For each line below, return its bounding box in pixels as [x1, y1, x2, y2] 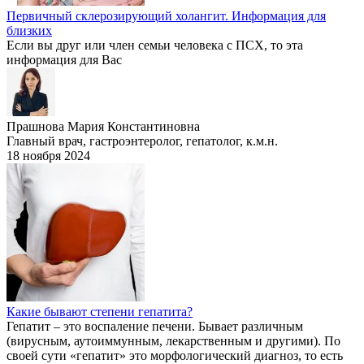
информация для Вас [6, 53, 122, 67]
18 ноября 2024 [6, 149, 90, 163]
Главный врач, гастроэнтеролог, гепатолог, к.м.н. [6, 134, 278, 149]
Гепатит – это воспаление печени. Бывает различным [6, 319, 303, 334]
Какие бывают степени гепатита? [6, 305, 193, 319]
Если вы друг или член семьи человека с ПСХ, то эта [6, 38, 303, 53]
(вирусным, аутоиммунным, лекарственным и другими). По [6, 334, 340, 349]
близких [6, 24, 52, 38]
